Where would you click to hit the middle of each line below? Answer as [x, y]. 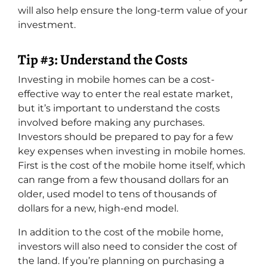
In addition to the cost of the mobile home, [120, 232]
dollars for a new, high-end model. [98, 208]
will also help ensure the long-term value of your [133, 10]
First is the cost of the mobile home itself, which [132, 165]
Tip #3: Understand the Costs [103, 59]
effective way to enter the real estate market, [125, 94]
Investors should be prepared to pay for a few [125, 136]
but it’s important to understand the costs [119, 108]
